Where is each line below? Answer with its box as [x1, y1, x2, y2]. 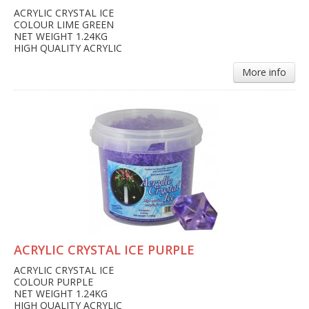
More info [242, 66, 286, 79]
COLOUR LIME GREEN [14, 18, 114, 32]
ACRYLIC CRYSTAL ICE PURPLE [14, 241, 195, 259]
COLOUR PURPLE [14, 275, 93, 289]
